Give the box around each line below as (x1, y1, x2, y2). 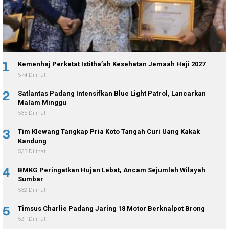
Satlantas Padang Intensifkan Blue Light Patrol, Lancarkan (18, 89, 206, 97)
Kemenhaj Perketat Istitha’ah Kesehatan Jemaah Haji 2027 (18, 60, 205, 68)
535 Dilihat (18, 109, 46, 117)
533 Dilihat (18, 148, 46, 155)
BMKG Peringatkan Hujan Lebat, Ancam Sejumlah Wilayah (18, 166, 205, 174)
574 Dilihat (18, 71, 46, 78)
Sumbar (18, 175, 43, 183)
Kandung (18, 136, 47, 145)
